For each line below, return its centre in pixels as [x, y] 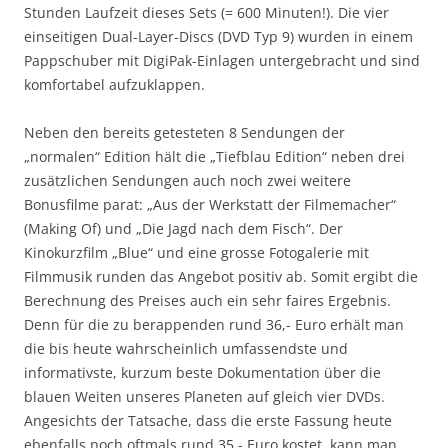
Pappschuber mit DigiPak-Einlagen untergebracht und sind [222, 60]
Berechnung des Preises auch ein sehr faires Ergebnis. [207, 300]
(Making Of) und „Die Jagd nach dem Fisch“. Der [183, 228]
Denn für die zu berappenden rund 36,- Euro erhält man [214, 324]
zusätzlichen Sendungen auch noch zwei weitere [187, 180]
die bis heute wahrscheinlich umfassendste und [186, 348]
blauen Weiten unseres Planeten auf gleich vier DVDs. [204, 396]
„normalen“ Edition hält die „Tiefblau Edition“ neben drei [214, 156]
